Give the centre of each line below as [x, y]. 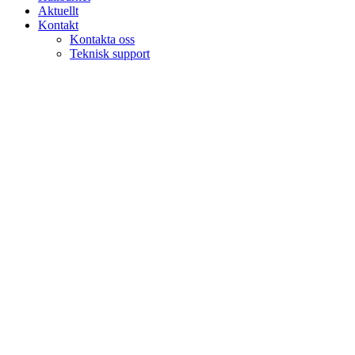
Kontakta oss [102, 39]
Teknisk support [110, 53]
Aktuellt [58, 10]
